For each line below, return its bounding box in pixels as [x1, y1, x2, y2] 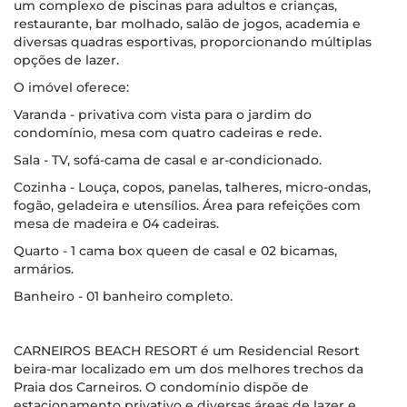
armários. [14, 261, 74, 277]
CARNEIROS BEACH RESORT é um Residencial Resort [14, 342, 360, 359]
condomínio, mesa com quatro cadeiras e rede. [14, 124, 322, 141]
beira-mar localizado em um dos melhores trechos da [14, 361, 363, 377]
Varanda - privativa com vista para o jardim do [14, 106, 312, 123]
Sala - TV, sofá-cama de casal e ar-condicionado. [14, 152, 322, 168]
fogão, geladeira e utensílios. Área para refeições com [14, 197, 361, 213]
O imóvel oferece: [14, 79, 129, 95]
